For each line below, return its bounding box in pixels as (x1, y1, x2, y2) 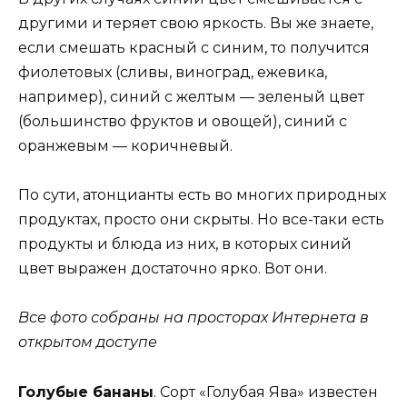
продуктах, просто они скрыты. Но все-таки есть (18, 211, 384, 229)
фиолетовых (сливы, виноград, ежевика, (18, 64, 327, 82)
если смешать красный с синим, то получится (18, 39, 370, 57)
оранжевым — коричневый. (18, 137, 233, 155)
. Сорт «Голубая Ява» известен (154, 382, 378, 401)
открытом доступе (18, 333, 157, 352)
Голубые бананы (18, 382, 154, 401)
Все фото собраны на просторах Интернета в (18, 309, 369, 327)
